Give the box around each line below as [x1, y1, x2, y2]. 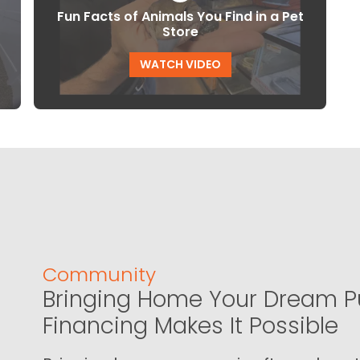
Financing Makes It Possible [42, 309, 338, 342]
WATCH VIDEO [139, 56, 221, 73]
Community [42, 260, 156, 288]
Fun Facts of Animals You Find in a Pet [56, 7, 304, 27]
